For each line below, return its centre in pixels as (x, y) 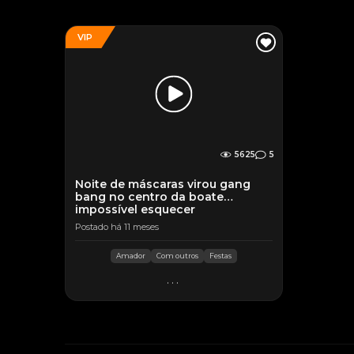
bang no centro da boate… (154, 197)
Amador (130, 256)
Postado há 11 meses (117, 227)
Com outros (177, 256)
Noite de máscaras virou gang (163, 184)
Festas (220, 256)
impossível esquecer (135, 209)
